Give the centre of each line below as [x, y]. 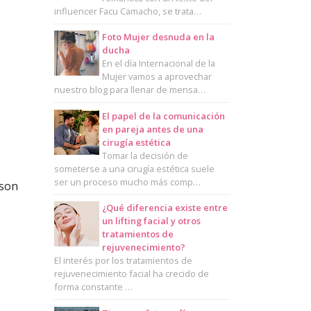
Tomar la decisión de [145, 155]
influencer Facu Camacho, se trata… [127, 11]
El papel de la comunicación [163, 116]
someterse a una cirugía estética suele [134, 168]
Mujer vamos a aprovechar [157, 77]
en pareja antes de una [152, 129]
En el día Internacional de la [158, 64]
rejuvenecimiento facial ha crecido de [131, 274]
